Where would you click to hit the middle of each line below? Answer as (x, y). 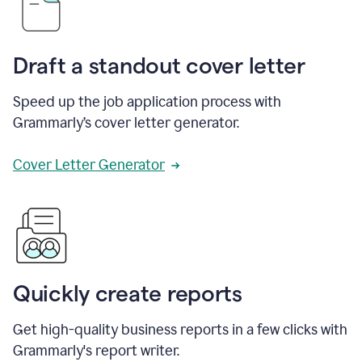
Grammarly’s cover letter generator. (126, 123)
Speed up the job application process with (147, 102)
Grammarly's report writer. (96, 351)
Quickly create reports (128, 294)
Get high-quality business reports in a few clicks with (180, 330)
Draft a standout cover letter (159, 66)
